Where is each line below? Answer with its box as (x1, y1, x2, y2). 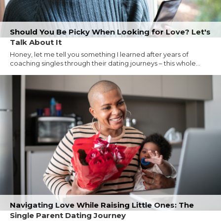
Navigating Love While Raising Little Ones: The (10, 200, 194, 210)
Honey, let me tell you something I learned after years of (10, 50, 188, 59)
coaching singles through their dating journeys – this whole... (10, 59, 200, 68)
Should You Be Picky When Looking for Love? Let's (10, 27, 211, 37)
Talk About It (10, 37, 62, 47)
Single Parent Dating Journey (10, 210, 126, 220)
